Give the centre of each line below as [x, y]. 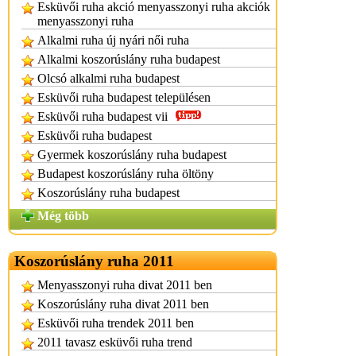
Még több [63, 216]
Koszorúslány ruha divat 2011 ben [123, 304]
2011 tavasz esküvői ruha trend [115, 342]
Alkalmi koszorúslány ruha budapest [129, 59]
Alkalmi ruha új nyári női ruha [113, 40]
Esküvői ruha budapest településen [124, 97]
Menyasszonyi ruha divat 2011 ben [125, 285]
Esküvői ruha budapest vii [103, 116]
